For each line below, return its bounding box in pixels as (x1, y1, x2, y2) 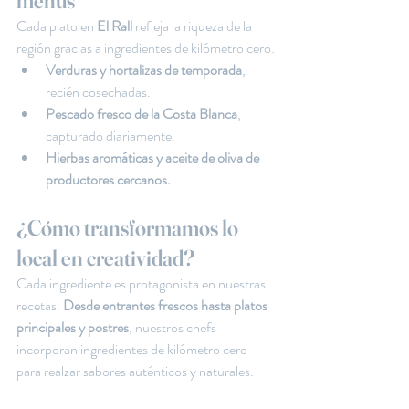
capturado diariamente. (46, 125, 175, 146)
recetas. (16, 295, 63, 316)
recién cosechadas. (46, 81, 151, 102)
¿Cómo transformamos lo (16, 215, 242, 241)
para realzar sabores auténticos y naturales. (16, 361, 254, 382)
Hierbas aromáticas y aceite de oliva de (46, 147, 262, 168)
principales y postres (16, 317, 129, 338)
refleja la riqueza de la (135, 16, 255, 37)
